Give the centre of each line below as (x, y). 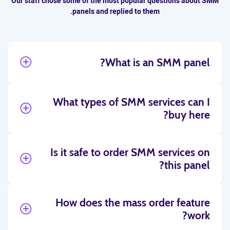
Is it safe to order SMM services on (130, 152)
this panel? (187, 165)
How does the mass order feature (133, 203)
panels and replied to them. (116, 12)
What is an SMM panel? (158, 62)
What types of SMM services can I (131, 102)
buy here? (189, 115)
